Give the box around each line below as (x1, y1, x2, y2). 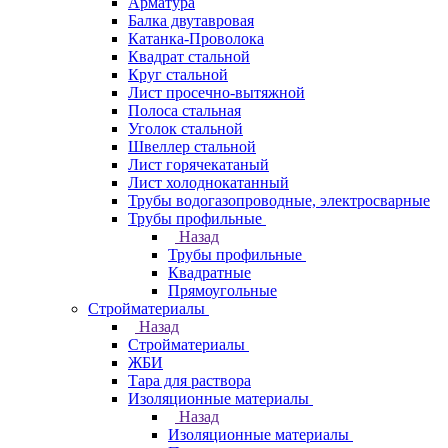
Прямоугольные (168, 282, 277, 299)
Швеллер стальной (128, 138, 256, 155)
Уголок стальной (128, 120, 243, 137)
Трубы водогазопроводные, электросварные (128, 192, 430, 209)
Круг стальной (128, 66, 228, 83)
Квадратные (168, 264, 251, 281)
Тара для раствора (128, 372, 251, 389)
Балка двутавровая (128, 12, 254, 29)
